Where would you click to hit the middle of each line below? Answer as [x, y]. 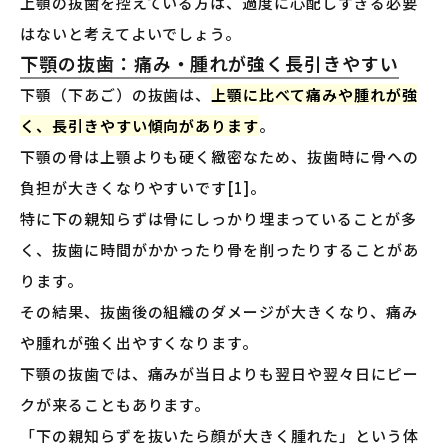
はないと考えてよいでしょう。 [131, 34]
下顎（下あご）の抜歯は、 [116, 95]
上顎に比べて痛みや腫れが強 [314, 95]
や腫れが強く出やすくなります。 [139, 343]
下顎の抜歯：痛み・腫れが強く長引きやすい [209, 63]
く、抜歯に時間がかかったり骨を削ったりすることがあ [219, 250]
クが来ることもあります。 [115, 405]
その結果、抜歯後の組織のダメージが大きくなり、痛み [219, 312]
